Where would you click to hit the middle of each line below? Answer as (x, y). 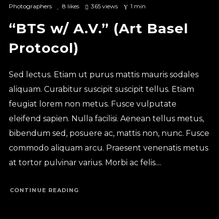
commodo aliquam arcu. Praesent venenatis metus (108, 148)
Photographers (30, 6)
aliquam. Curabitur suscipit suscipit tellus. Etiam (101, 89)
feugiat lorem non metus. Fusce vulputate (92, 104)
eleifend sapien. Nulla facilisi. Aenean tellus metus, (106, 119)
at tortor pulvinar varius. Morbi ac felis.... (85, 163)
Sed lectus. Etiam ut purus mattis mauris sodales (103, 75)
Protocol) (44, 48)
